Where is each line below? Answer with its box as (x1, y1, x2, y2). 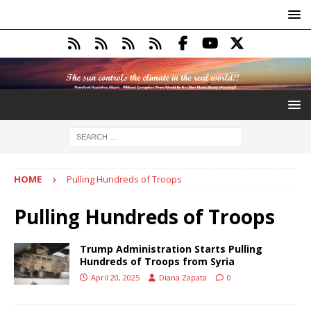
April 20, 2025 (91, 271, 140, 283)
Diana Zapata (159, 271, 207, 283)
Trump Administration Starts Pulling (80, 242, 262, 255)
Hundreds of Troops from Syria (80, 254, 235, 268)
